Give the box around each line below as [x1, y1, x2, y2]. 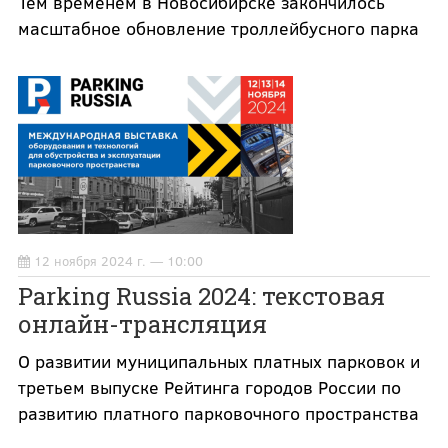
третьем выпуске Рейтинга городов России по [17, 375, 401, 400]
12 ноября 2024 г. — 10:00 [33, 252, 203, 271]
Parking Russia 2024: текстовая [17, 280, 385, 313]
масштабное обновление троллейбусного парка [17, 16, 419, 40]
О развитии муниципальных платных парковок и [17, 349, 420, 374]
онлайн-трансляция [17, 308, 267, 341]
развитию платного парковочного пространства [17, 401, 419, 426]
